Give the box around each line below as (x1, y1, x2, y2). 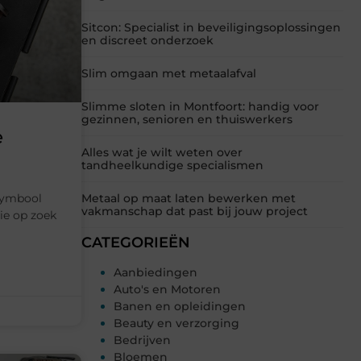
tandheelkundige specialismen (81, 158, 263, 173)
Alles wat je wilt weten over (81, 145, 243, 160)
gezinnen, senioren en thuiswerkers (81, 112, 293, 127)
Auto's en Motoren (114, 282, 221, 297)
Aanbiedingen (114, 265, 197, 280)
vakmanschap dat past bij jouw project (81, 204, 308, 219)
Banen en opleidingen (114, 299, 246, 314)
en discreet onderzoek (81, 33, 214, 48)
